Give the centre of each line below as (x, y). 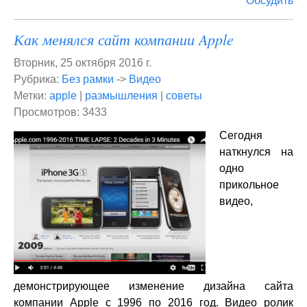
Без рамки (88, 79)
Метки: (32, 96)
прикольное (249, 185)
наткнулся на (256, 152)
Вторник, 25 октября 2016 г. (83, 63)
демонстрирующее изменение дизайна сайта (153, 286)
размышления (121, 96)
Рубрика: (38, 79)
